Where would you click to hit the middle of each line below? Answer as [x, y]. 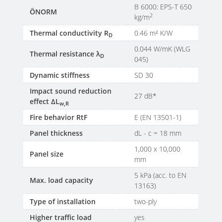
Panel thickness [56, 133]
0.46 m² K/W [155, 33]
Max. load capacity [63, 180]
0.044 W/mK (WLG [163, 49]
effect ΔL [45, 102]
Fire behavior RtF [59, 117]
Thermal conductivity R [69, 33]
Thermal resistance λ [65, 54]
